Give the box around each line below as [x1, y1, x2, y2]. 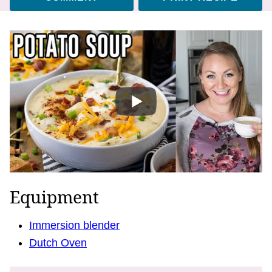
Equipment [10, 185, 99, 208]
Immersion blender [29, 219, 120, 231]
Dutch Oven [29, 236, 87, 249]
